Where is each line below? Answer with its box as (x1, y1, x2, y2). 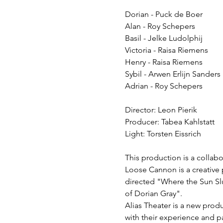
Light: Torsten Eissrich (124, 128, 201, 138)
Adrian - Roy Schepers (124, 81, 203, 91)
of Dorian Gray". (124, 188, 182, 198)
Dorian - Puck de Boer (124, 9, 203, 19)
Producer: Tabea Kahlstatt (124, 116, 215, 126)
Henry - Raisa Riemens (124, 57, 203, 67)
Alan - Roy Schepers (124, 21, 195, 31)
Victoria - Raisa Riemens (124, 45, 208, 55)
